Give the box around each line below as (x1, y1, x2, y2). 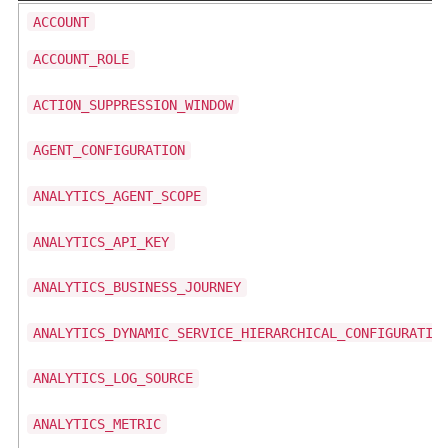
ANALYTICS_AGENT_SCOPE (33, 187, 201, 204)
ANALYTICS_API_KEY (33, 233, 169, 250)
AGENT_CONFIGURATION (33, 142, 185, 159)
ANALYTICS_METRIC (33, 415, 161, 432)
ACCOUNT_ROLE (33, 51, 129, 68)
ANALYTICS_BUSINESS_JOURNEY (33, 279, 241, 296)
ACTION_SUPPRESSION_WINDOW (33, 96, 233, 113)
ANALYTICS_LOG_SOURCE (33, 370, 193, 387)
